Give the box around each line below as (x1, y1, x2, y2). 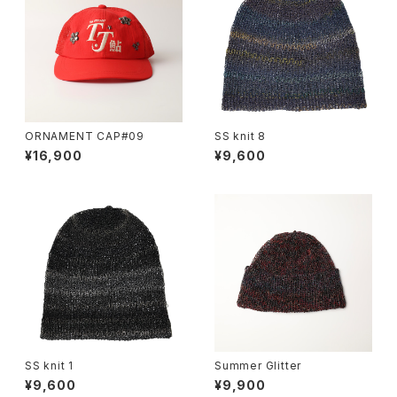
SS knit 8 (214, 129, 267, 143)
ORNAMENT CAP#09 (25, 129, 144, 143)
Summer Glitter (214, 359, 302, 372)
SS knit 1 (25, 359, 74, 372)
